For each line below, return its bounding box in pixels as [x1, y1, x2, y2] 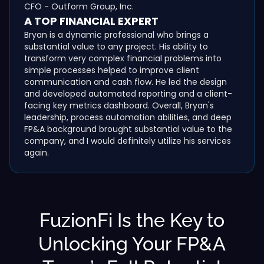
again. [24, 146, 49, 159]
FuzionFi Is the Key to [39, 209, 225, 231]
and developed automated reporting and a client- [24, 87, 232, 100]
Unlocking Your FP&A [38, 232, 226, 255]
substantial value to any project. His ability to [24, 40, 208, 52]
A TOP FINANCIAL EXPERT [24, 13, 159, 28]
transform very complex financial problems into [24, 52, 222, 64]
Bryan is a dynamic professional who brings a [24, 28, 209, 41]
